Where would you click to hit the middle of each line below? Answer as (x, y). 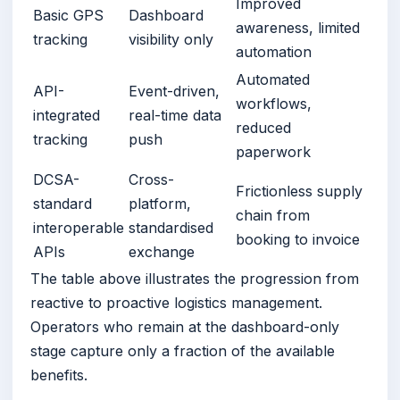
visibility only (171, 40)
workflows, (274, 104)
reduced (263, 128)
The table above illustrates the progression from (195, 279)
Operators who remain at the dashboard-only (185, 327)
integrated (67, 116)
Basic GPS (68, 16)
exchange (162, 252)
